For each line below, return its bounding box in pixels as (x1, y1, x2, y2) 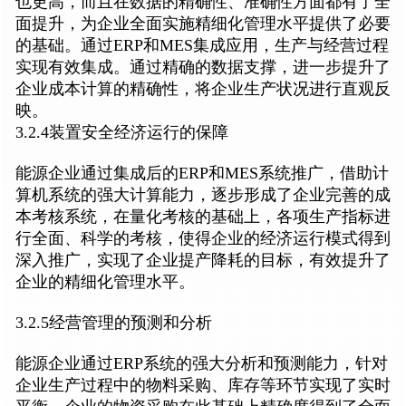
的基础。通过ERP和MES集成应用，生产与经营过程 (15, 35, 389, 54)
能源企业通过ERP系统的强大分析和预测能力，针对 (15, 353, 388, 372)
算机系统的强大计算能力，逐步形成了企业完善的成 (15, 185, 391, 204)
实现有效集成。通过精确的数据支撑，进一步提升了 (15, 57, 391, 76)
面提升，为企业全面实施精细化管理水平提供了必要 (15, 14, 391, 33)
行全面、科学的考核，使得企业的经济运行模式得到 (15, 228, 391, 247)
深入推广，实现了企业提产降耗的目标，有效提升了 (15, 250, 391, 269)
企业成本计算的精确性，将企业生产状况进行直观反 (15, 79, 391, 98)
